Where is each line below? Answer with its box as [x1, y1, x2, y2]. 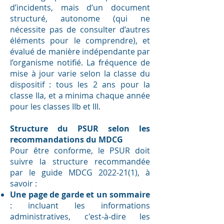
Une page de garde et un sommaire [10, 189, 150, 200]
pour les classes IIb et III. [10, 101, 100, 112]
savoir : [10, 178, 37, 189]
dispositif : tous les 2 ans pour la [10, 79, 150, 90]
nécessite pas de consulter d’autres [10, 24, 150, 35]
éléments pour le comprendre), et [10, 35, 150, 46]
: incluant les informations [10, 200, 150, 211]
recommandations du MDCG [10, 134, 123, 145]
